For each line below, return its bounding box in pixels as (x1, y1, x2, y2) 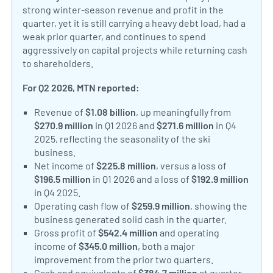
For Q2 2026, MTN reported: (23, 82, 140, 94)
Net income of (34, 160, 97, 172)
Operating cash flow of (34, 200, 132, 212)
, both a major (138, 240, 196, 252)
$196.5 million (34, 173, 91, 185)
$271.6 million (157, 119, 214, 132)
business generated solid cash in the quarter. (34, 213, 227, 225)
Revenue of (34, 106, 86, 118)
